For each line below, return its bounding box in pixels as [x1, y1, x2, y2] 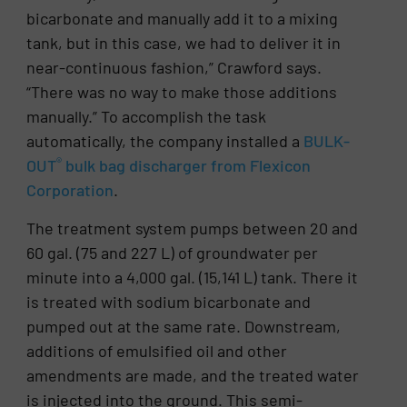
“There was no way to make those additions [26, 82, 338, 103]
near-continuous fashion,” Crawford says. [26, 57, 323, 78]
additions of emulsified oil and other [26, 340, 288, 361]
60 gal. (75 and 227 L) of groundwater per [26, 242, 319, 263]
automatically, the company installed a [26, 131, 304, 152]
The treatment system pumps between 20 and [26, 217, 359, 238]
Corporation [26, 180, 114, 201]
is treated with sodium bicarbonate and [26, 291, 312, 312]
